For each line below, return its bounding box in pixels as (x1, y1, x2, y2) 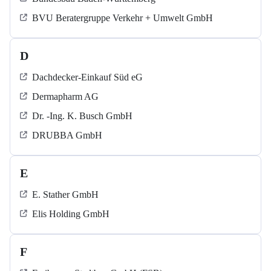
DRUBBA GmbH (32, 130, 102, 141)
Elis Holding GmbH (32, 209, 109, 220)
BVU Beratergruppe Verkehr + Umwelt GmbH (32, 13, 213, 24)
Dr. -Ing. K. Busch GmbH (32, 111, 132, 122)
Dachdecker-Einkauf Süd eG (32, 72, 143, 83)
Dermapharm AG (32, 91, 99, 102)
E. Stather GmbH (32, 189, 99, 200)
